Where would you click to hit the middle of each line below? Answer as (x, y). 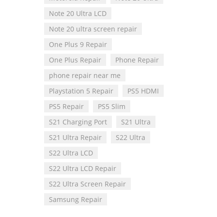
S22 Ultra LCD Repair (83, 169)
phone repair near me (85, 76)
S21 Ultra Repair (75, 138)
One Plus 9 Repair (78, 45)
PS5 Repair (66, 107)
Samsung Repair (76, 200)
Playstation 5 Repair (81, 91)
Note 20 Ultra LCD (78, 14)
